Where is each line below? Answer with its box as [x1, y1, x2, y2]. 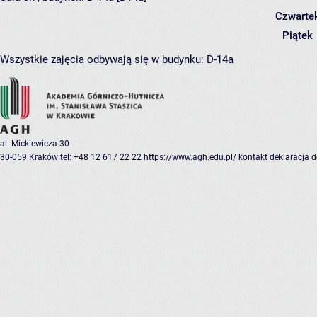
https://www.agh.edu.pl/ [144, 152, 236, 163]
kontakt [238, 152, 267, 163]
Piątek [282, 29, 313, 42]
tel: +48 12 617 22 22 [60, 152, 142, 163]
